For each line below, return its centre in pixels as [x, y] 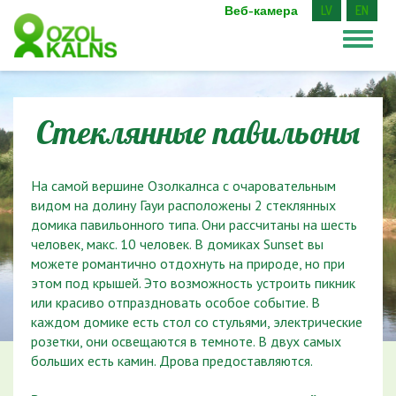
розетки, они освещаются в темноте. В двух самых [186, 341]
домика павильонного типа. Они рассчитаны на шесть [194, 225]
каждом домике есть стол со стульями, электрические [197, 322]
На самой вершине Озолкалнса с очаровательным [183, 186]
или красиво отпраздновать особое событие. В [175, 302]
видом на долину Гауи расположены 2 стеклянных [183, 205]
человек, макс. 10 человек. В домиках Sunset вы [177, 244]
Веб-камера [261, 10]
